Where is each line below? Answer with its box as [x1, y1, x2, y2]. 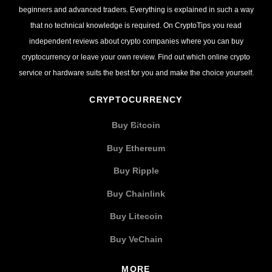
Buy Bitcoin [112, 120, 160, 131]
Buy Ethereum [107, 143, 165, 153]
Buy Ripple [113, 166, 159, 176]
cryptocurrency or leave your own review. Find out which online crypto [22, 53, 250, 62]
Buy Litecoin [109, 211, 163, 222]
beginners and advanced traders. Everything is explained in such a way [18, 5, 254, 15]
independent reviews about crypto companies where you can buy [29, 37, 243, 46]
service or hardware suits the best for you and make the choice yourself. [18, 69, 254, 78]
